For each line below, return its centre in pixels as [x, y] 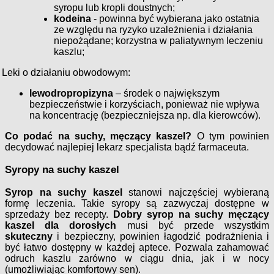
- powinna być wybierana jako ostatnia [175, 19]
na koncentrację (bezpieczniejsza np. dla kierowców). [145, 116]
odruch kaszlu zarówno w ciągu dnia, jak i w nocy [137, 259]
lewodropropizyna [71, 94]
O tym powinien [230, 136]
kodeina [72, 19]
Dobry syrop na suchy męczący [191, 215]
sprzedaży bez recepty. [59, 215]
